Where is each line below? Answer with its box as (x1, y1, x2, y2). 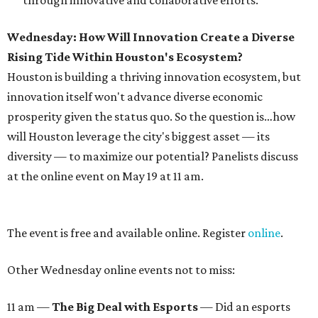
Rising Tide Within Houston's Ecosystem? (7, 50, 243, 64)
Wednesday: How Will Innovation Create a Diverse (7, 30, 295, 44)
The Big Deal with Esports (52, 300, 200, 314)
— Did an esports (200, 300, 290, 314)
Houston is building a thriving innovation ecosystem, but (7, 70, 301, 84)
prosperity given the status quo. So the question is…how (7, 109, 295, 124)
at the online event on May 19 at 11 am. (7, 169, 204, 183)
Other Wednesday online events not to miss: (7, 263, 235, 277)
